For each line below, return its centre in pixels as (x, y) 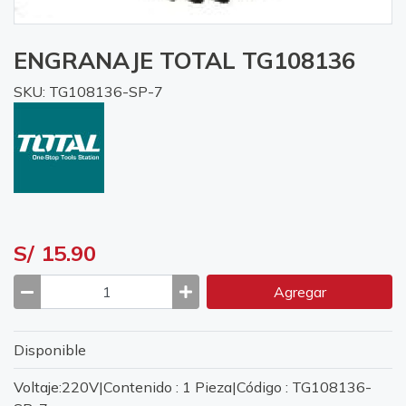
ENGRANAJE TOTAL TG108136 (184, 60)
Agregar (300, 292)
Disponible (50, 350)
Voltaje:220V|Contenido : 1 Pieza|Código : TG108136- (193, 387)
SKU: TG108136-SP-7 (88, 92)
